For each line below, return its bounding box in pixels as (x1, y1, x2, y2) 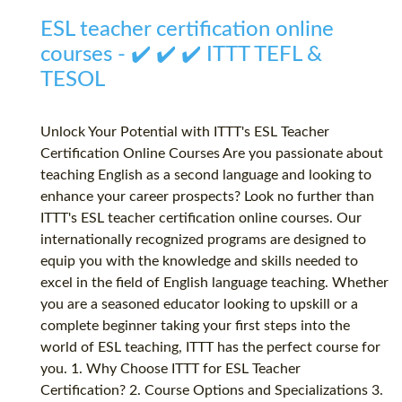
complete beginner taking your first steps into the (40, 319, 350, 334)
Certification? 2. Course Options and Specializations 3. (40, 383, 383, 398)
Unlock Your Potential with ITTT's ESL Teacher (40, 125, 329, 140)
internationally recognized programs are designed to (40, 232, 366, 248)
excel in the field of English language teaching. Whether (40, 275, 389, 291)
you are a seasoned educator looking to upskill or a (40, 297, 358, 312)
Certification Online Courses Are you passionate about (40, 146, 383, 162)
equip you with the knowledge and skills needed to (40, 254, 358, 269)
